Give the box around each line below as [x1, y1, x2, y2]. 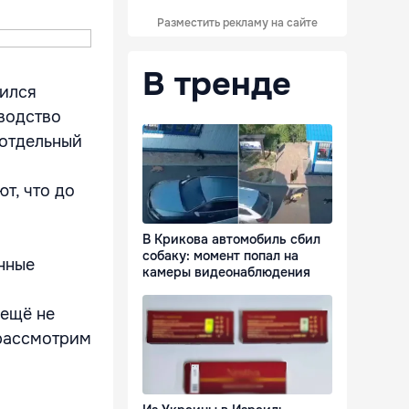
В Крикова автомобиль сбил [142, 231, 320, 248]
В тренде [142, 63, 291, 105]
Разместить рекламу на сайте [157, 16, 318, 30]
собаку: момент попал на [142, 247, 299, 265]
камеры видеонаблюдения [142, 264, 310, 281]
